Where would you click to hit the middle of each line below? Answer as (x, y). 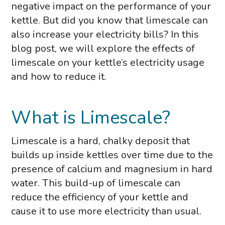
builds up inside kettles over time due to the (112, 155)
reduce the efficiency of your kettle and (100, 197)
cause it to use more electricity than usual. (106, 211)
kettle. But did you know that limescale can (110, 20)
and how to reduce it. (59, 77)
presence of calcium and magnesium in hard (112, 169)
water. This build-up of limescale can (96, 183)
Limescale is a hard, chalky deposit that (101, 141)
